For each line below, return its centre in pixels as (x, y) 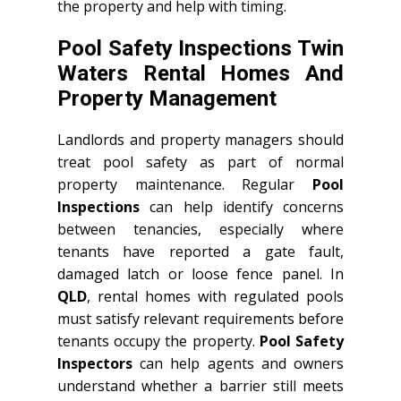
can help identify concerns (242, 206)
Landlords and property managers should (200, 139)
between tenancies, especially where (200, 229)
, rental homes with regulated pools (215, 296)
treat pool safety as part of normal (200, 162)
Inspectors (95, 363)
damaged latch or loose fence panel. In (200, 273)
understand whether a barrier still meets (200, 385)
